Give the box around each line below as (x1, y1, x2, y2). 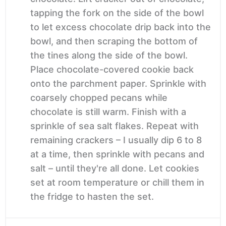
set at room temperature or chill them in (30, 177, 204, 188)
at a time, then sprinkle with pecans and (30, 148, 204, 159)
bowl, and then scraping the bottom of (30, 35, 198, 46)
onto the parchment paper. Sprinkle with (30, 78, 206, 89)
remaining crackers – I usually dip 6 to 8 (30, 134, 202, 145)
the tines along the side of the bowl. (30, 49, 188, 61)
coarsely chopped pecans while (30, 92, 167, 103)
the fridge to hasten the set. (30, 191, 154, 202)
